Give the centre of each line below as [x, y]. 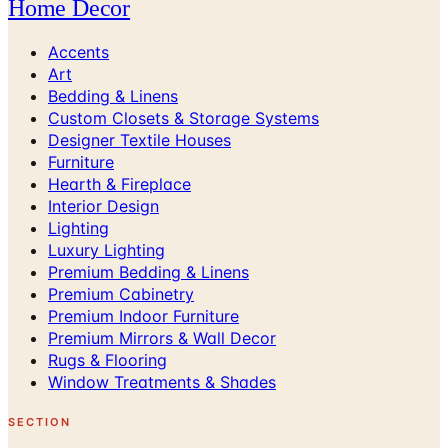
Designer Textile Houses [139, 139]
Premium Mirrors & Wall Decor [162, 337]
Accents [78, 51]
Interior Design [103, 205]
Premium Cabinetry [121, 293]
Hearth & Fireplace [119, 183]
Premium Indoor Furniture [143, 315]
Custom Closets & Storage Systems [183, 117]
